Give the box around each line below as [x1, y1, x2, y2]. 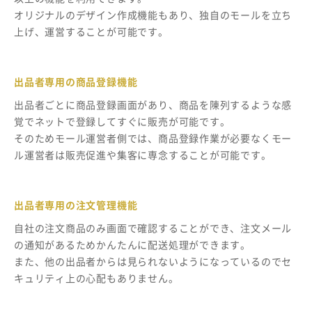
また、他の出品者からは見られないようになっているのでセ [14, 253, 292, 268]
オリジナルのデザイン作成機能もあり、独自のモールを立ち [14, 7, 292, 22]
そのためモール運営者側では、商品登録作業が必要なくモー [14, 130, 292, 145]
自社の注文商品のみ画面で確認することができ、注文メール [14, 220, 292, 235]
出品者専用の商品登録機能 [14, 74, 138, 88]
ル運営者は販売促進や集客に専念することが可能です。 [14, 147, 272, 162]
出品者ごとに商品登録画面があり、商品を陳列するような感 [14, 97, 292, 111]
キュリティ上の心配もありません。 [14, 270, 179, 285]
